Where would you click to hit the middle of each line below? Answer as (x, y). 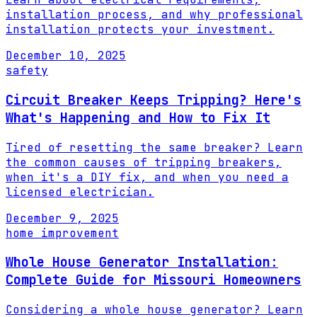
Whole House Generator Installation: (142, 263)
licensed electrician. (80, 192)
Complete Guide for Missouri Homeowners (154, 280)
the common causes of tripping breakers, (144, 162)
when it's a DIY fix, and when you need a (147, 177)
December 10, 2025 (66, 56)
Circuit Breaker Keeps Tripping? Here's (154, 100)
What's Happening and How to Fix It (138, 117)
